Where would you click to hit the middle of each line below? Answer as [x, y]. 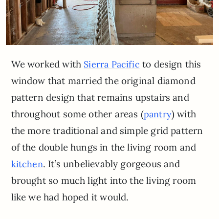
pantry [157, 114]
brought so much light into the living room [104, 181]
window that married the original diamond [103, 81]
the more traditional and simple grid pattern [107, 131]
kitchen [27, 164]
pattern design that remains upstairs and [100, 98]
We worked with [47, 64]
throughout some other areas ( [77, 114]
